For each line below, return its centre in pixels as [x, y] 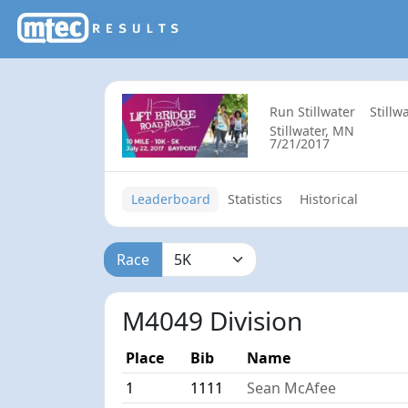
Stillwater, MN [312, 130]
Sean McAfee [292, 388]
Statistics [255, 199]
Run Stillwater [313, 111]
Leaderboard [170, 199]
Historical [329, 199]
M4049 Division [213, 320]
